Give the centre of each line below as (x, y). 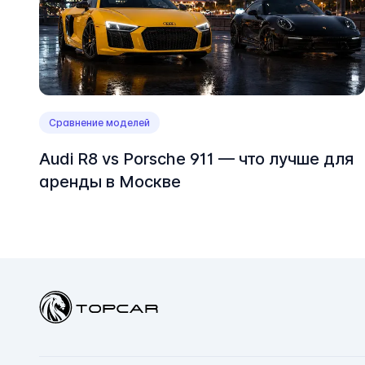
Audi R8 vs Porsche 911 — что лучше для (196, 159)
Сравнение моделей (99, 123)
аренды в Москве (110, 182)
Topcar (60, 300)
